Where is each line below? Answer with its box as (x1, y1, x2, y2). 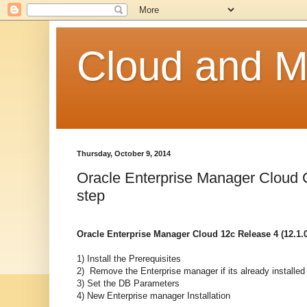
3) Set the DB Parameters (77, 278, 180, 288)
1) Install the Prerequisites (77, 253, 181, 264)
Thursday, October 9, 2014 (77, 149, 171, 158)
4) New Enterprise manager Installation (77, 290, 230, 301)
